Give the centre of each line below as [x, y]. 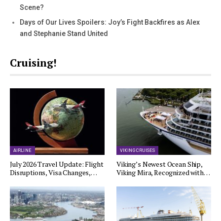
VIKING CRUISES [138, 150]
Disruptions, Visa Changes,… [54, 172]
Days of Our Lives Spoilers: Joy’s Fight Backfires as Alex [110, 22]
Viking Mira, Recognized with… [163, 172]
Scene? [32, 8]
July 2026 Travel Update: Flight [57, 164]
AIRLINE [22, 150]
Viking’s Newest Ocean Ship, [159, 164]
